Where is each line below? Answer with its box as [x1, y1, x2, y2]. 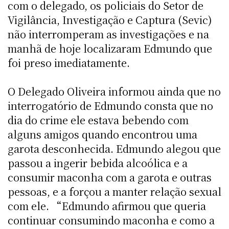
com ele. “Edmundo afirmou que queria [8, 198, 206, 213]
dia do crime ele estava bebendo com [8, 112, 189, 127]
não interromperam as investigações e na [8, 26, 209, 41]
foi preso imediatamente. [8, 55, 130, 70]
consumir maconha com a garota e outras [8, 169, 212, 185]
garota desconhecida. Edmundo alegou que [8, 141, 221, 156]
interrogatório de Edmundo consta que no [8, 98, 213, 113]
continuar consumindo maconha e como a [8, 212, 215, 227]
